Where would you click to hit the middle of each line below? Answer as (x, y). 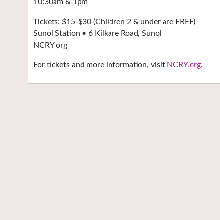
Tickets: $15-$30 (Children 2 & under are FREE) (114, 22)
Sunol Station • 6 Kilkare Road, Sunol (97, 33)
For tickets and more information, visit (100, 65)
